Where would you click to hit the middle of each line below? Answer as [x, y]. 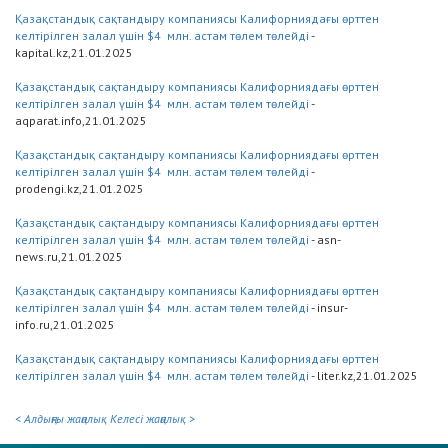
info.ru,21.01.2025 [65, 325]
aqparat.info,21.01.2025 [81, 121]
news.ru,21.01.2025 [69, 257]
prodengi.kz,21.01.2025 [79, 189]
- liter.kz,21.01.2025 [363, 376]
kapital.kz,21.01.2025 [74, 53]
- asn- [325, 240]
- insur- [328, 308]
